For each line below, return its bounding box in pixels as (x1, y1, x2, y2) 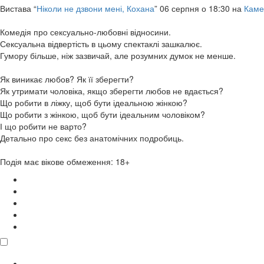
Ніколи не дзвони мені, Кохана (37, 2, 154, 15)
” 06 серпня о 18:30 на (154, 2, 244, 15)
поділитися (4, 248, 41, 258)
